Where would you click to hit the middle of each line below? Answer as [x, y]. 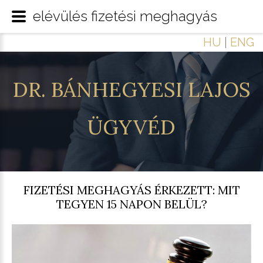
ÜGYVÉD [131, 127]
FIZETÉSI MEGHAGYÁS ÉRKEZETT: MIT [131, 190]
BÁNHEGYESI [117, 90]
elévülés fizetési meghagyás [125, 16]
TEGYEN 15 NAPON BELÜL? [131, 204]
